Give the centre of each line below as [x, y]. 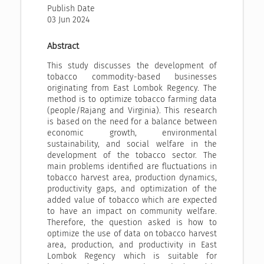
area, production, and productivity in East [132, 245]
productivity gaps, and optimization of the [132, 189]
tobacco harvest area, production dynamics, [132, 178]
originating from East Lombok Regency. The [132, 88]
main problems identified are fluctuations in [132, 167]
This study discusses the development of [132, 66]
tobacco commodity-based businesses [132, 77]
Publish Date [71, 9]
